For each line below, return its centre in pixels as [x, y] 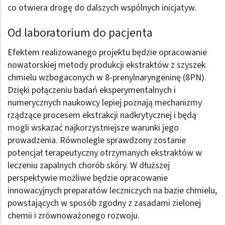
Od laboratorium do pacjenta [80, 33]
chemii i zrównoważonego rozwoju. [74, 215]
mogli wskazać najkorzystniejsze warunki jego [93, 128]
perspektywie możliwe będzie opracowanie [88, 178]
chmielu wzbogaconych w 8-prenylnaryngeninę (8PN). [107, 77]
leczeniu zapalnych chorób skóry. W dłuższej [89, 165]
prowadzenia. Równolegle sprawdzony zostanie [97, 140]
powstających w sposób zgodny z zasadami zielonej [104, 203]
